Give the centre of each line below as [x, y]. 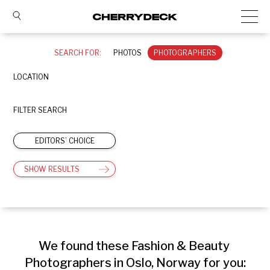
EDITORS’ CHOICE [64, 141]
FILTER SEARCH [40, 110]
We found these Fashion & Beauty [134, 246]
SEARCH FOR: [77, 53]
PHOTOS [127, 53]
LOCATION [31, 77]
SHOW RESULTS [52, 169]
